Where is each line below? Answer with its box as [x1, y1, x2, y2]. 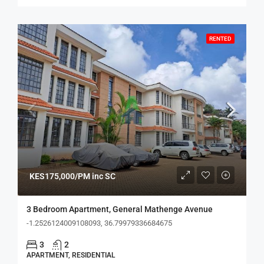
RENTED [209, 35, 232, 42]
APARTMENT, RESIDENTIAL [27, 251, 115, 259]
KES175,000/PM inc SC [29, 171, 115, 181]
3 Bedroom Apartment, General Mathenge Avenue [27, 204, 213, 214]
